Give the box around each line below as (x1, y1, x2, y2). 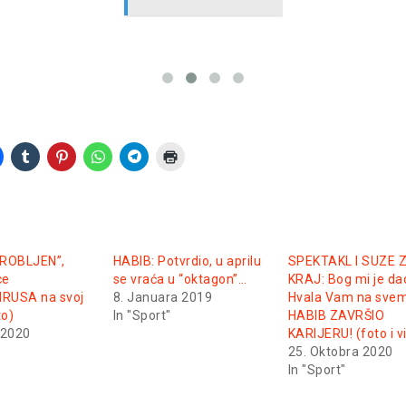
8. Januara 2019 (112, 289, 213, 304)
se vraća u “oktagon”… (112, 271, 247, 286)
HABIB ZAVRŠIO (287, 307, 385, 323)
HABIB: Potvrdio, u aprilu (112, 253, 262, 268)
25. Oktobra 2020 (287, 343, 393, 359)
